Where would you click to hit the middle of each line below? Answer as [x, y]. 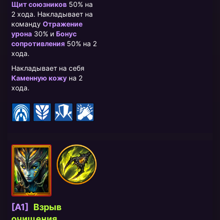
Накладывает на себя [48, 68]
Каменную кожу [39, 78]
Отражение [63, 24]
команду [27, 24]
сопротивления [38, 44]
